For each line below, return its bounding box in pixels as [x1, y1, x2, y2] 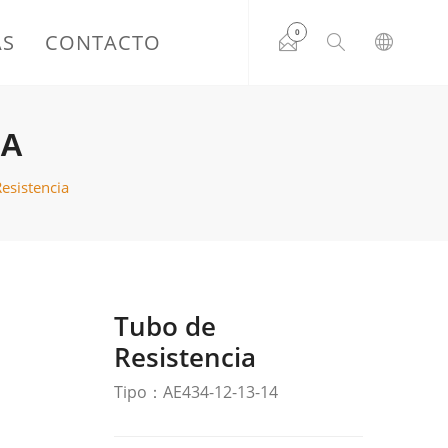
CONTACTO [44, 29, 161, 56]
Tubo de [113, 308, 216, 344]
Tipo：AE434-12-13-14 [113, 381, 278, 403]
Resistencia [113, 339, 256, 375]
